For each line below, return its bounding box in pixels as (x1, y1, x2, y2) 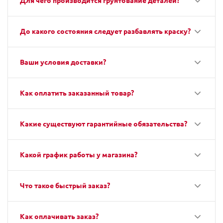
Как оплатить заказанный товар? (20, 88, 134, 97)
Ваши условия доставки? (20, 57, 106, 66)
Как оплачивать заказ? (20, 212, 99, 221)
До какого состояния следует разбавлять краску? (20, 26, 191, 35)
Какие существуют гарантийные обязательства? (20, 119, 187, 128)
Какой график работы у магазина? (20, 150, 137, 159)
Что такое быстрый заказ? (20, 181, 110, 190)
